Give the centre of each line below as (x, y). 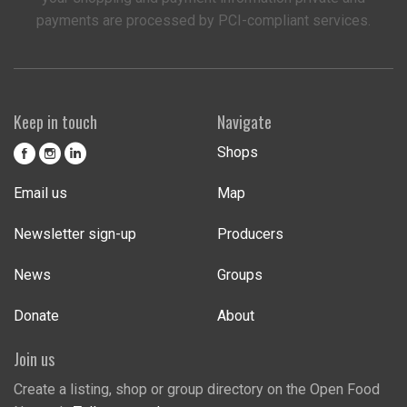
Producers (250, 234)
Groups (240, 275)
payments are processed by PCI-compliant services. (203, 20)
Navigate (244, 122)
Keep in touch (55, 122)
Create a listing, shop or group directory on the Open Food (197, 390)
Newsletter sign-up (75, 234)
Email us (40, 194)
